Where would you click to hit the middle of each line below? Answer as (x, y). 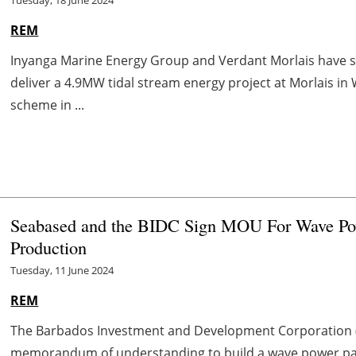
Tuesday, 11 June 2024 (62, 271)
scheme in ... (48, 105)
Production (49, 248)
